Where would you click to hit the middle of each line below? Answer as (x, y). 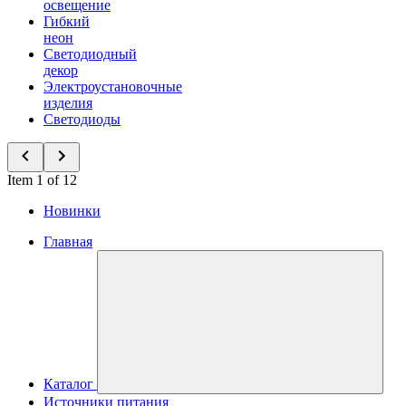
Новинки (72, 211)
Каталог (68, 384)
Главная (68, 242)
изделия (68, 103)
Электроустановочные (113, 87)
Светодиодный (90, 54)
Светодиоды (82, 119)
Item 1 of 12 (42, 180)
